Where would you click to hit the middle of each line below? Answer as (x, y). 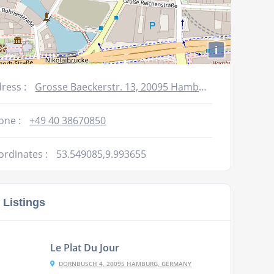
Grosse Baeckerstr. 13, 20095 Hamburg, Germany (117, 87)
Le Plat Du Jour (84, 248)
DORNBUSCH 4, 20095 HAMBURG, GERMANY (125, 264)
